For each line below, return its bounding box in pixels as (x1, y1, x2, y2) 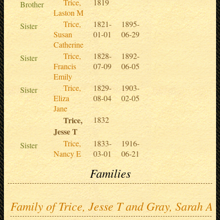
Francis (54, 60, 76, 71)
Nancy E (54, 148, 81, 159)
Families (89, 165, 131, 181)
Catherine (54, 39, 83, 50)
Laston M (54, 7, 83, 18)
